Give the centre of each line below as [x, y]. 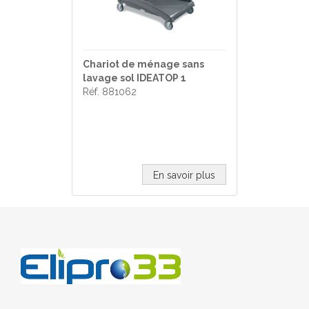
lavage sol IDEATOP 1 [134, 78]
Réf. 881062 [110, 92]
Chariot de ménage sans [143, 64]
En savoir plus [184, 175]
